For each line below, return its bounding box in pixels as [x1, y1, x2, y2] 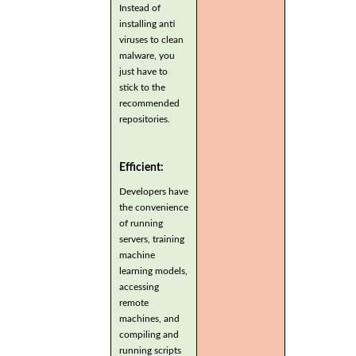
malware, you [119, 50, 175, 60]
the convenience [119, 202, 188, 212]
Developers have [119, 186, 188, 196]
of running [119, 218, 163, 228]
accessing [119, 281, 159, 292]
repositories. [119, 114, 172, 124]
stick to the [119, 82, 165, 92]
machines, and [119, 313, 180, 323]
